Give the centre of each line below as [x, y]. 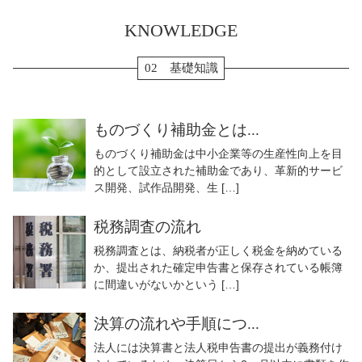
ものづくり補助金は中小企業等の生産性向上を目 [218, 154]
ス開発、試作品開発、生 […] [166, 188]
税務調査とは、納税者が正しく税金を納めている [218, 251]
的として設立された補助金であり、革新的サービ [218, 171]
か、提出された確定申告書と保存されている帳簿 [218, 268]
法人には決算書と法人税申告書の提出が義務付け [218, 348]
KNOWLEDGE [181, 30]
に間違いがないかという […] [166, 285]
